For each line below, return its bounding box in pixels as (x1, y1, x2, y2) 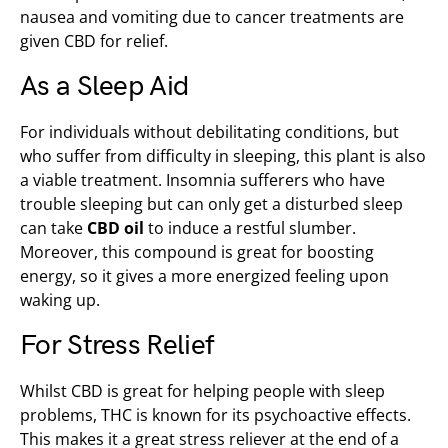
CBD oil (87, 217, 144, 239)
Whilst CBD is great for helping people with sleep (20, 380, 385, 402)
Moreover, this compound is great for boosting (20, 241, 374, 263)
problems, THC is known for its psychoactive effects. (20, 404, 411, 426)
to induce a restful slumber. (144, 217, 356, 239)
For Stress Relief (20, 329, 215, 362)
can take (20, 217, 87, 239)
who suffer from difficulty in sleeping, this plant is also (20, 145, 426, 167)
